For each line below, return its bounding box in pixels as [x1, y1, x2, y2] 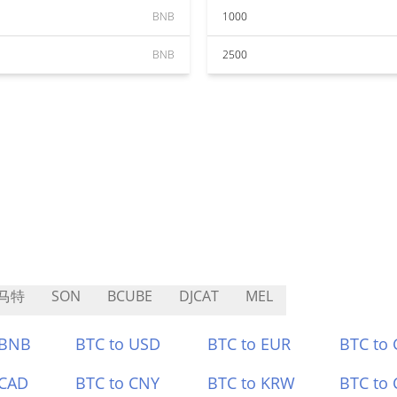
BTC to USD [75, 333, 161, 354]
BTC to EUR [207, 333, 291, 354]
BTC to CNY [75, 372, 160, 393]
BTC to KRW [207, 372, 295, 393]
